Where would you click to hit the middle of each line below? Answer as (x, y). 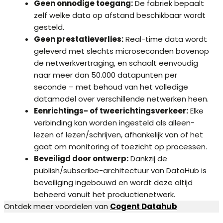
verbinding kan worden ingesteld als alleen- (114, 123)
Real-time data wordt (165, 39)
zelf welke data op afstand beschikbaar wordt (120, 15)
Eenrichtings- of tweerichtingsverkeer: (111, 111)
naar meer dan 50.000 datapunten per (106, 75)
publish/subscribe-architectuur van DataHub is (120, 171)
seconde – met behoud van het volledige (111, 87)
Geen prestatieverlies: (79, 39)
